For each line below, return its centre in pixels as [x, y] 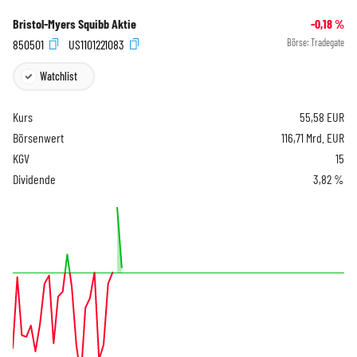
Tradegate [328, 43]
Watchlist [59, 76]
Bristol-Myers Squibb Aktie [75, 24]
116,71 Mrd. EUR [313, 137]
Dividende [34, 178]
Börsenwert [38, 137]
